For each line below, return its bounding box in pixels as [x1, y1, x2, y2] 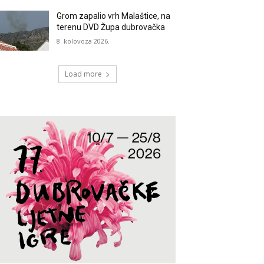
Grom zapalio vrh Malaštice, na [57, 11, 171, 21]
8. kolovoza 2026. [57, 37, 110, 46]
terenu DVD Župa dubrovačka [57, 22, 166, 32]
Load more [64, 69, 102, 80]
